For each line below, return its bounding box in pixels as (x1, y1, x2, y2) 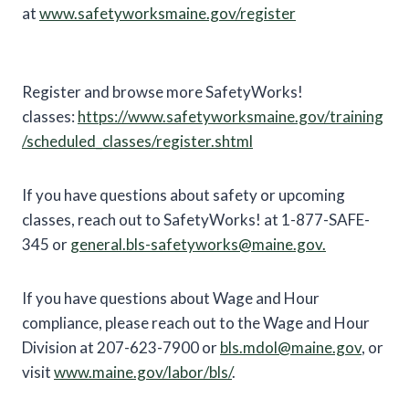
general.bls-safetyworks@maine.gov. (70, 234, 326, 254)
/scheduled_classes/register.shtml (22, 131, 253, 151)
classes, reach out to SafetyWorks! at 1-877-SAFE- (22, 209, 370, 229)
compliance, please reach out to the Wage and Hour (22, 312, 370, 332)
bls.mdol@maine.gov (220, 337, 362, 357)
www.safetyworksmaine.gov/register (39, 3, 296, 23)
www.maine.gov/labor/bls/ (54, 362, 232, 382)
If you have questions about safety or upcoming (22, 184, 345, 204)
